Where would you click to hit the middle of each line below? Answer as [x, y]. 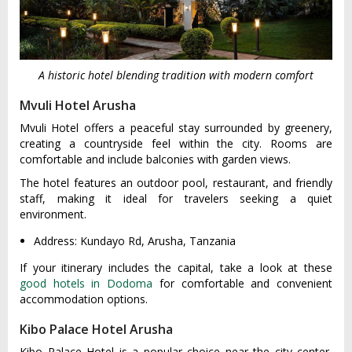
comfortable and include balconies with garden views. [155, 159]
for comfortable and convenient [243, 284]
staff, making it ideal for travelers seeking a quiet [176, 199]
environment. [53, 214]
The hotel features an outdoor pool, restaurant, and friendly [176, 183]
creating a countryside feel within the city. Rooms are [176, 144]
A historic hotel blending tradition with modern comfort [176, 75]
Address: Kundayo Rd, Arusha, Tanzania [135, 241]
